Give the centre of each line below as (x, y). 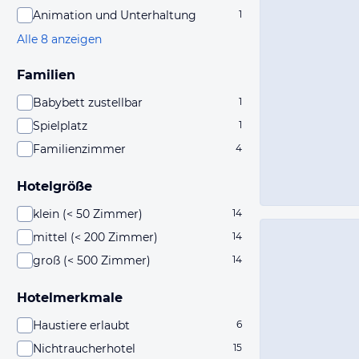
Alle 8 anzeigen (59, 39)
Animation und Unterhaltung (115, 15)
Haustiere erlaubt (81, 325)
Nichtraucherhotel (84, 349)
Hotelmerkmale (70, 298)
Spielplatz (60, 126)
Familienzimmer (79, 149)
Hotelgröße (54, 186)
